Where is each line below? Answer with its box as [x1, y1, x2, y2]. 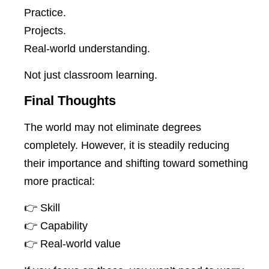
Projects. [24, 25, 66, 37]
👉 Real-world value [24, 238, 121, 250]
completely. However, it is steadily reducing [24, 139, 229, 151]
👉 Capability [24, 220, 88, 232]
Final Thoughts [24, 92, 116, 108]
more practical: [24, 175, 95, 187]
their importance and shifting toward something [24, 157, 248, 169]
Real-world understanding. [24, 43, 150, 55]
